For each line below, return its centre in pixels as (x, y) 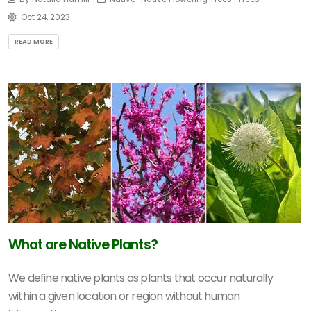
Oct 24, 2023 (45, 17)
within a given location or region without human (124, 296)
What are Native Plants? (83, 245)
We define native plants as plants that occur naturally (141, 278)
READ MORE (34, 41)
